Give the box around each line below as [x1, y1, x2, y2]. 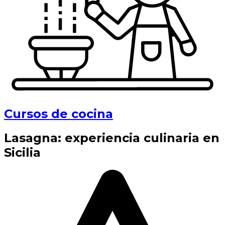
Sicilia [4, 145, 41, 160]
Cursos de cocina [4, 106, 113, 121]
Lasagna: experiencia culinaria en [4, 131, 219, 146]
